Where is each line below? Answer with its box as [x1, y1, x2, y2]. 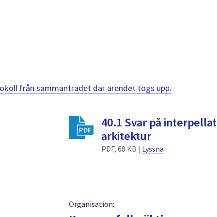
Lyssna [142, 143, 164, 154]
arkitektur [101, 128, 151, 143]
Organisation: [68, 199, 114, 209]
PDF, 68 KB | [101, 143, 142, 154]
